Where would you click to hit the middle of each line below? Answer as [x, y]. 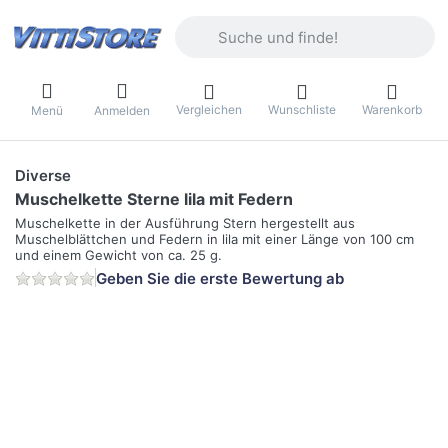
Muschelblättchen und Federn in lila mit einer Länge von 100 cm [214, 239]
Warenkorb [392, 109]
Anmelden [122, 110]
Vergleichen [209, 109]
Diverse [43, 176]
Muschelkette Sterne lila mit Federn [154, 199]
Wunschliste [302, 109]
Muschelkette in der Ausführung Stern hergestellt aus [185, 223]
